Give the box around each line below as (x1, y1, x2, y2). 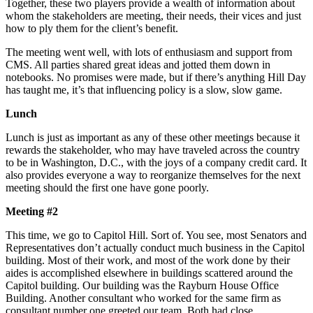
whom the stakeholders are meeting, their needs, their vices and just (6, 9, 301, 22)
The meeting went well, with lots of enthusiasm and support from (6, 45, 292, 58)
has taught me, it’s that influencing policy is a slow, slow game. (6, 83, 282, 96)
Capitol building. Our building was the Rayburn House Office (6, 279, 279, 291)
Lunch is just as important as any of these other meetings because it (6, 131, 300, 143)
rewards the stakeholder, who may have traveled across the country (6, 143, 300, 156)
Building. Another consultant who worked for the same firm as (6, 291, 281, 304)
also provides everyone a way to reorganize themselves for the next (6, 168, 300, 181)
